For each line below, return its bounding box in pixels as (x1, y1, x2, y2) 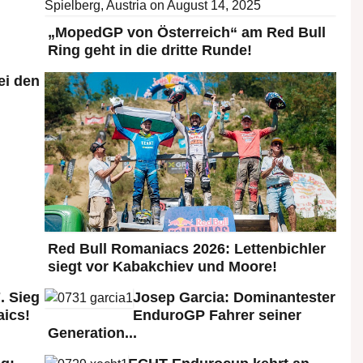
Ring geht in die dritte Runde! (48, 42, 252, 58)
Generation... (48, 324, 137, 341)
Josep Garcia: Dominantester (133, 288, 335, 305)
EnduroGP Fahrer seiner (133, 306, 301, 323)
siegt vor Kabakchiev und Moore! (48, 258, 277, 275)
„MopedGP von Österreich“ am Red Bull (48, 24, 326, 41)
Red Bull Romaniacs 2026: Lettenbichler (48, 240, 326, 257)
